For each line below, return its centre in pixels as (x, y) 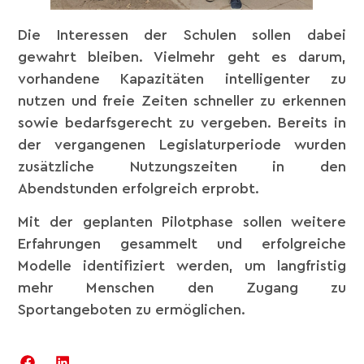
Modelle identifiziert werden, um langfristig (182, 265)
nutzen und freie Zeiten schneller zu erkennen (182, 100)
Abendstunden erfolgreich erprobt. (139, 188)
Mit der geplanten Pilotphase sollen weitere (182, 221)
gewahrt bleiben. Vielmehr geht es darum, (182, 56)
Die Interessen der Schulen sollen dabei (182, 35)
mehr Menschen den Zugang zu (182, 287)
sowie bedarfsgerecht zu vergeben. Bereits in (182, 122)
